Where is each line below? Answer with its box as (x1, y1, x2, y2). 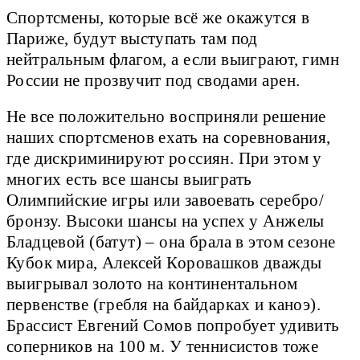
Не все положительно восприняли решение (6, 107, 326, 125)
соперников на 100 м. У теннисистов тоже (6, 337, 319, 355)
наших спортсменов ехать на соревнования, (6, 128, 331, 146)
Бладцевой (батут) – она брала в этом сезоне (6, 232, 336, 251)
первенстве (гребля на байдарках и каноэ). (6, 295, 321, 313)
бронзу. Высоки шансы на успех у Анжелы (6, 211, 325, 230)
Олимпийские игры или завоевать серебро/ (6, 190, 325, 209)
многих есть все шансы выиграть (6, 170, 252, 188)
